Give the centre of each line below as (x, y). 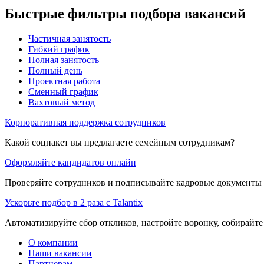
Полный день (55, 70)
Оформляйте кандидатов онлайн (70, 162)
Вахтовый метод (62, 102)
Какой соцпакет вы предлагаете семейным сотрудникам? (120, 142)
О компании (53, 242)
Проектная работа (64, 81)
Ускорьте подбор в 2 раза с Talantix (74, 202)
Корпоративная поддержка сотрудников (85, 122)
